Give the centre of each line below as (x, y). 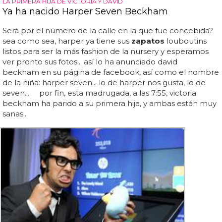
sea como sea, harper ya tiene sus (67, 41)
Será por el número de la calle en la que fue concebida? (108, 30)
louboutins (186, 41)
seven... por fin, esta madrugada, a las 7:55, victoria (99, 93)
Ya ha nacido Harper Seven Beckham (85, 11)
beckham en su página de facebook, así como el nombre (111, 72)
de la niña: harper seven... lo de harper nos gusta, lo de (104, 82)
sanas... (15, 113)
